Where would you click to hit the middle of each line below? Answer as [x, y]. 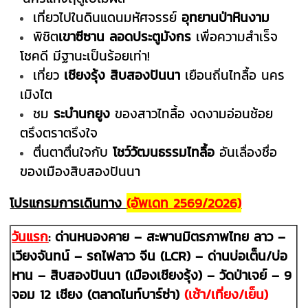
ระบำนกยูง [82, 113]
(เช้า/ [198, 294]
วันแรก [30, 236]
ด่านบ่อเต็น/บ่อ [248, 255]
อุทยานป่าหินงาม [223, 17]
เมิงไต [36, 94]
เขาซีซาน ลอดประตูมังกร [125, 36]
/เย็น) [254, 294]
